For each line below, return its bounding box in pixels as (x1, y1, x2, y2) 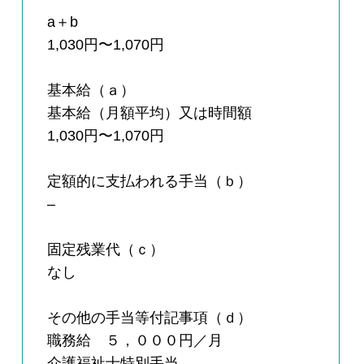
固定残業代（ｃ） (47, 241, 165, 258)
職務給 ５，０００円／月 (47, 332, 223, 349)
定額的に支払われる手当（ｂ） (47, 173, 253, 190)
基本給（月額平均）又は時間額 (47, 105, 253, 122)
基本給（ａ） (47, 82, 136, 99)
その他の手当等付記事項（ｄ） (47, 310, 253, 327)
